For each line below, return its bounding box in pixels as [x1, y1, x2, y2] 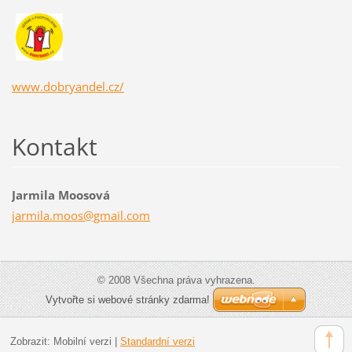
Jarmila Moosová [11, 187, 110, 203]
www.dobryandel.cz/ [11, 79, 124, 95]
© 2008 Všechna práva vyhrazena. [97, 274, 255, 287]
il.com [116, 207, 150, 224]
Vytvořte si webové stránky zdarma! [46, 294, 210, 306]
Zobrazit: [9, 335, 53, 347]
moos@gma [52, 207, 117, 224]
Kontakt [11, 130, 97, 163]
